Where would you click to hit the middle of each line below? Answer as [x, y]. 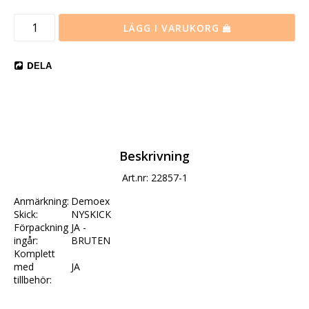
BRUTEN [91, 241]
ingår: [27, 241]
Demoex [90, 201]
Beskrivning [154, 156]
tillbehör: [33, 280]
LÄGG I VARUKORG [171, 28]
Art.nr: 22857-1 [154, 178]
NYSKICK [91, 215]
